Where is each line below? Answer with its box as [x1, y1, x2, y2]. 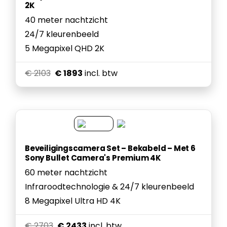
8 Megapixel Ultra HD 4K [25, 195, 121, 207]
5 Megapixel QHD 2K [25, 43, 104, 54]
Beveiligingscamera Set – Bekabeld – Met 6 [25, 143, 196, 154]
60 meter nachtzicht [25, 167, 107, 178]
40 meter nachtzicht [25, 14, 108, 26]
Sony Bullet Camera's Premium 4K [25, 153, 161, 163]
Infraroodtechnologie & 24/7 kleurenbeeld [25, 181, 194, 193]
